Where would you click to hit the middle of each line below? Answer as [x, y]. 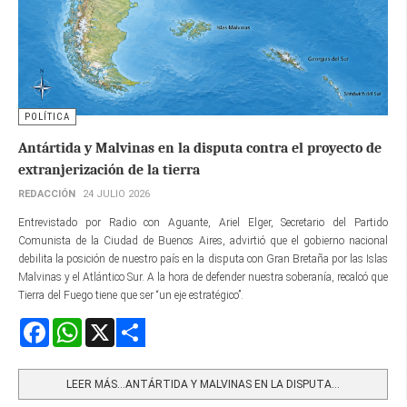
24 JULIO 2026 [116, 194]
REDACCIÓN [47, 194]
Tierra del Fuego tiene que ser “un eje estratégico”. [131, 296]
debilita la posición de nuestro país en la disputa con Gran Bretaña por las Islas [203, 259]
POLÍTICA [47, 117]
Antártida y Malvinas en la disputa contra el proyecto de [200, 149]
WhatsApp [107, 326]
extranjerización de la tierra [109, 170]
